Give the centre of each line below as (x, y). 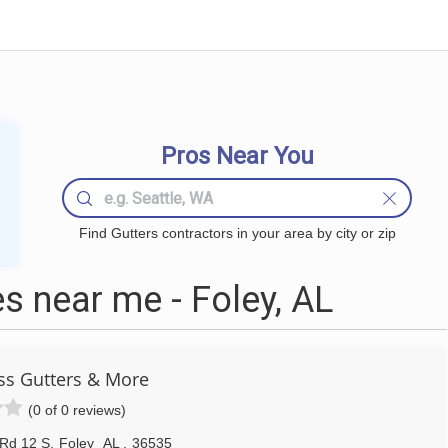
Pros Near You (237, 156)
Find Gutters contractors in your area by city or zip (237, 233)
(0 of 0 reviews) (77, 410)
